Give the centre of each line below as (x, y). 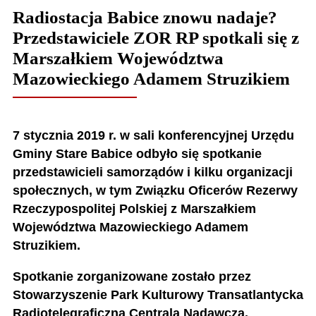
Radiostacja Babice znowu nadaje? (145, 18)
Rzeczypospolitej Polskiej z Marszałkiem (134, 209)
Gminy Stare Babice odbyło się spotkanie (137, 154)
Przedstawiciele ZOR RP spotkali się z (156, 38)
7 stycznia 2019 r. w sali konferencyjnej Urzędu (153, 136)
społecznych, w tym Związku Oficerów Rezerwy (155, 191)
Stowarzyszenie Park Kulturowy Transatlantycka (158, 294)
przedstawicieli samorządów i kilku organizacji (152, 172)
